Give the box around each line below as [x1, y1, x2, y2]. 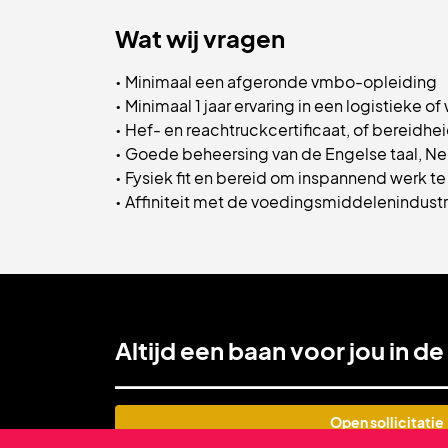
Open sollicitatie [329, 413, 444, 431]
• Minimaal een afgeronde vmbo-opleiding [115, 71, 437, 92]
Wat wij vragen [115, 23, 285, 53]
